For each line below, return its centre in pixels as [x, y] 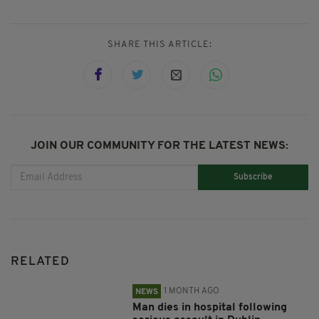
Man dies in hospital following [210, 308]
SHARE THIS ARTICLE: [159, 45]
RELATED [40, 262]
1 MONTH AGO [192, 292]
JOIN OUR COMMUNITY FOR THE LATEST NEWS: [159, 146]
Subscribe [253, 177]
